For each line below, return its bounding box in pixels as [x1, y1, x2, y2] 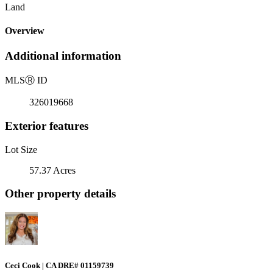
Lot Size [5, 144, 37, 155]
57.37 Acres [29, 165, 76, 175]
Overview [5, 26, 44, 37]
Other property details [5, 187, 116, 200]
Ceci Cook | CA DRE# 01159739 [5, 261, 114, 271]
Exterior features [5, 119, 88, 132]
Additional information [5, 49, 121, 63]
